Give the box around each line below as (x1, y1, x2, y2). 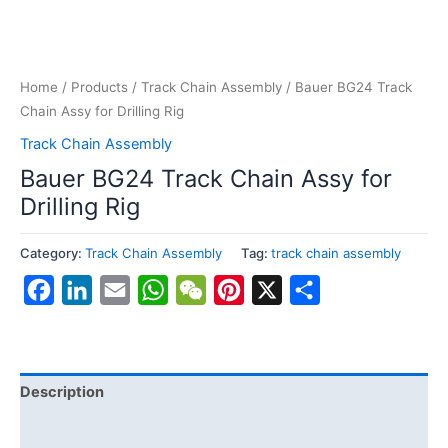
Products (71, 79, 128, 96)
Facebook (54, 280, 129, 301)
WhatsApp (168, 280, 246, 301)
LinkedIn (92, 280, 155, 301)
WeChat (206, 280, 265, 301)
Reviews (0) (20, 421, 106, 440)
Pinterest (244, 280, 311, 301)
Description (20, 382, 104, 401)
